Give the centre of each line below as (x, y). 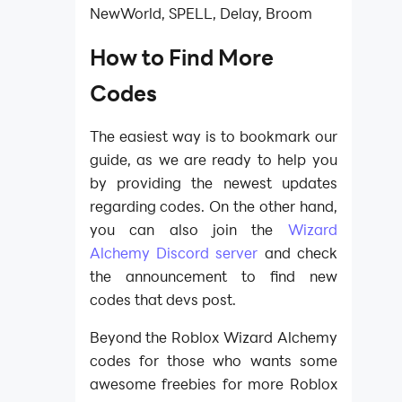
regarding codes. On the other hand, (213, 206)
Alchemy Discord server (174, 253)
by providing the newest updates (213, 183)
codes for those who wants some (213, 361)
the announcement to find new (213, 276)
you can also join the (181, 230)
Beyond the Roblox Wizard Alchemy (213, 337)
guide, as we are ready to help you (213, 160)
